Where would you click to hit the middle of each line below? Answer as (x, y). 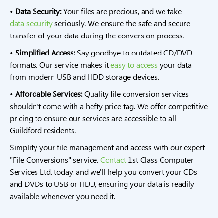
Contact (113, 160)
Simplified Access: (45, 53)
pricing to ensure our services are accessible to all (93, 118)
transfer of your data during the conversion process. (97, 36)
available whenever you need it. (63, 196)
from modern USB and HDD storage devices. (84, 77)
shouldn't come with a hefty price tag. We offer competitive (109, 106)
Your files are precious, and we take (121, 11)
